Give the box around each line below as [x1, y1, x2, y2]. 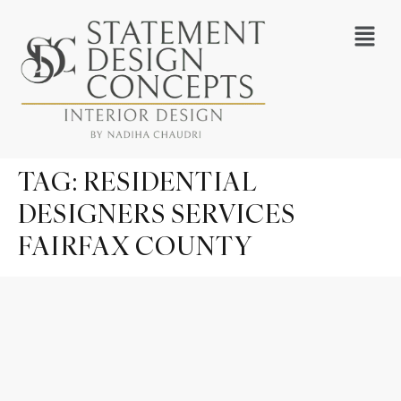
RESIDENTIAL [83, 164, 257, 198]
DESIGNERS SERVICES [18, 196, 296, 230]
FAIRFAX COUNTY [18, 228, 252, 262]
